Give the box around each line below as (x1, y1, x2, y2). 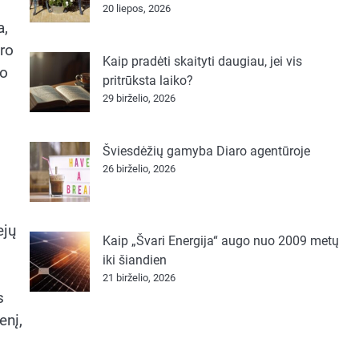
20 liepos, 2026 (102, 2, 171, 14)
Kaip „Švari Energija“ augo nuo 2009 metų (102, 233, 339, 248)
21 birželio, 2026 (102, 272, 175, 284)
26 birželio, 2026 (102, 163, 175, 175)
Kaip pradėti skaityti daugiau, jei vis (102, 54, 302, 69)
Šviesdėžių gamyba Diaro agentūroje (102, 143, 310, 159)
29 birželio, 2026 (102, 92, 175, 104)
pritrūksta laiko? (102, 73, 193, 88)
